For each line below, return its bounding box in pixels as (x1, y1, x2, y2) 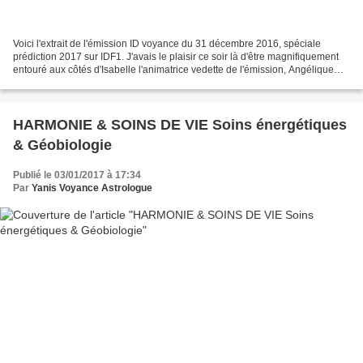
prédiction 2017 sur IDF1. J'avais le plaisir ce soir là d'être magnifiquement (13, 50, 339, 62)
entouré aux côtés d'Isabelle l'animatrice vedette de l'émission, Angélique (13, 63, 334, 75)
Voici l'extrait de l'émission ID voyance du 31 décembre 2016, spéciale (13, 37, 321, 49)
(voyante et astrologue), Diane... (13, 76, 153, 88)
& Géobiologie (13, 136, 112, 153)
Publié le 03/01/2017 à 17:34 (13, 169, 141, 181)
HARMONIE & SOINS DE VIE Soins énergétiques (13, 116, 347, 133)
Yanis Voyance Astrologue (32, 181, 152, 194)
